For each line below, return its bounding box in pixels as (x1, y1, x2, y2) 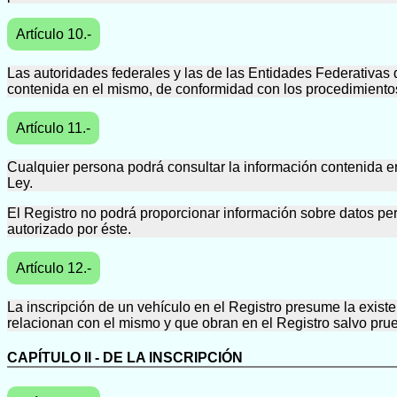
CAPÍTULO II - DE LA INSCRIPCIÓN (7, 349, 243, 365)
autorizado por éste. (7, 221, 131, 237)
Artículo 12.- (16, 260, 91, 276)
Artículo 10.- (16, 26, 91, 42)
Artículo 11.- (16, 120, 90, 136)
